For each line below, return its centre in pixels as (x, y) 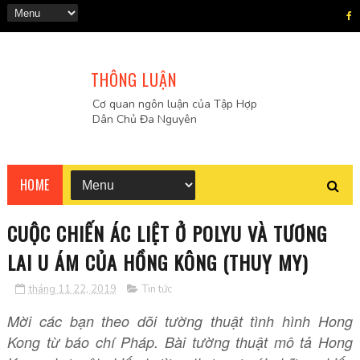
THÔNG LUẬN (133, 80)
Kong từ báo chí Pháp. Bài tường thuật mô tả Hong (180, 342)
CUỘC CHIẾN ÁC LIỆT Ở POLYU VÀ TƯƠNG (167, 233)
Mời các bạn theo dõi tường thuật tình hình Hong (180, 321)
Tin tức (157, 289)
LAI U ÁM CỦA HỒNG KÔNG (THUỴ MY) (157, 262)
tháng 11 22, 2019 (72, 289)
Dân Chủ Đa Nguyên (144, 119)
